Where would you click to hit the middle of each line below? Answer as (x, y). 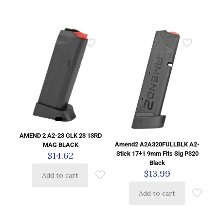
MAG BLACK (61, 145)
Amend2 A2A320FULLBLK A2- (157, 144)
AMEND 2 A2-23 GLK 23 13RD (61, 136)
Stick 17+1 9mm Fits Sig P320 (157, 153)
